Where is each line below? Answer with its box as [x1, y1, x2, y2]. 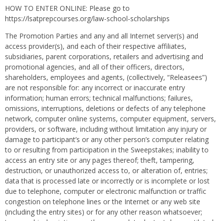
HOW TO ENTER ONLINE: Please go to [5, 3, 130, 13]
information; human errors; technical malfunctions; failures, [5, 93, 193, 103]
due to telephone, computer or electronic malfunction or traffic [5, 186, 206, 196]
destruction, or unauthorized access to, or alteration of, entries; [5, 166, 208, 175]
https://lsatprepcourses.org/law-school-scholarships [5, 14, 170, 23]
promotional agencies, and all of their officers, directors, [5, 62, 184, 72]
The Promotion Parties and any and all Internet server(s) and [5, 31, 198, 40]
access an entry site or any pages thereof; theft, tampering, [5, 155, 194, 165]
